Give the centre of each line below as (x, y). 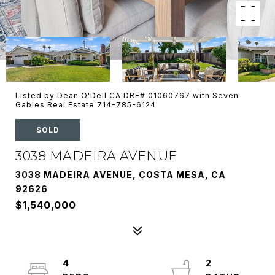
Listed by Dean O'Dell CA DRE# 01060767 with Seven (127, 95)
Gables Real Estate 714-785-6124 (86, 105)
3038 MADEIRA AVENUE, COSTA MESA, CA (121, 175)
